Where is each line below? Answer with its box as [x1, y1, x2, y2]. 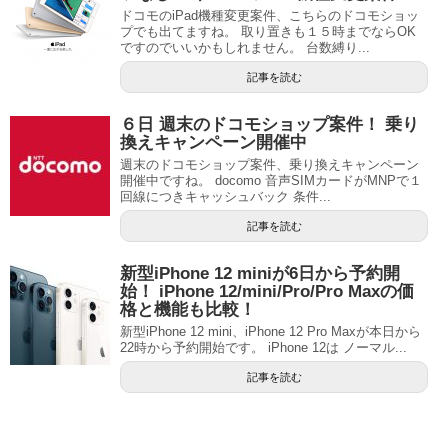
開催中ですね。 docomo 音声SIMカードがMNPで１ [120, 173, 422, 188]
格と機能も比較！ [120, 300, 256, 319]
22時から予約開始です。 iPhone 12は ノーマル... [120, 340, 407, 355]
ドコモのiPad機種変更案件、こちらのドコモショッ [120, 8, 419, 23]
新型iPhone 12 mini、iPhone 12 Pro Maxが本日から [120, 324, 421, 339]
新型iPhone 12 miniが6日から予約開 [120, 264, 400, 283]
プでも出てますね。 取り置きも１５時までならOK [120, 24, 416, 39]
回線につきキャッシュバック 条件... [120, 189, 331, 204]
